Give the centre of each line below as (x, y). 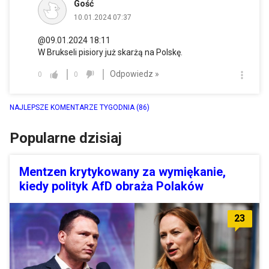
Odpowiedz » (134, 74)
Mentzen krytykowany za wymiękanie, (122, 171)
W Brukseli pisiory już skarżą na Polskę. (110, 52)
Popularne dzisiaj (66, 138)
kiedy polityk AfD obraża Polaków (111, 186)
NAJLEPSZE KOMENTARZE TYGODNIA (73, 107)
